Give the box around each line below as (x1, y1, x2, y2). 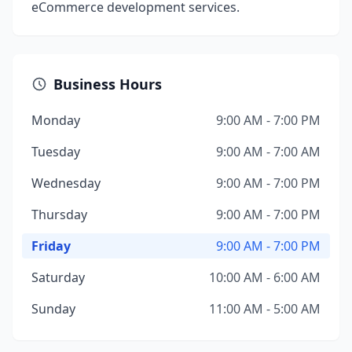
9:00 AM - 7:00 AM (216, 143, 321, 160)
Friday (31, 237, 71, 255)
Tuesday (31, 143, 80, 160)
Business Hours (53, 75, 162, 93)
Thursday (31, 206, 87, 223)
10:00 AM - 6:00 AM (209, 269, 321, 286)
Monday (31, 112, 80, 129)
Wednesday (31, 174, 101, 192)
